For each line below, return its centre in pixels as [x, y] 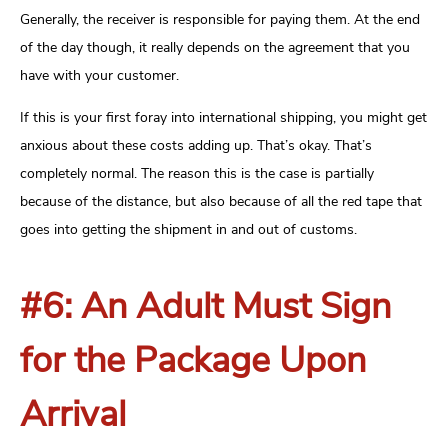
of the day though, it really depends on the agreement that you [215, 48]
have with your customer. [99, 76]
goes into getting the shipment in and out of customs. [188, 230]
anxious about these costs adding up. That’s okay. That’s [196, 146]
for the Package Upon [193, 361]
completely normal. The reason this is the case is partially [197, 174]
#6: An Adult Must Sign [205, 307]
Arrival [73, 415]
